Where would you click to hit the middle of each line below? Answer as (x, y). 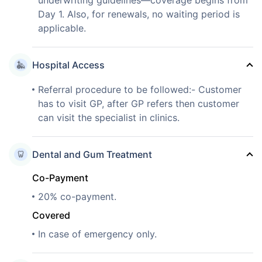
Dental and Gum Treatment (92, 154)
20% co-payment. (77, 196)
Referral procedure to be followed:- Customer (140, 89)
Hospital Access (68, 65)
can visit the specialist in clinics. (109, 117)
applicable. (62, 28)
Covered (51, 215)
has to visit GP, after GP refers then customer (139, 103)
